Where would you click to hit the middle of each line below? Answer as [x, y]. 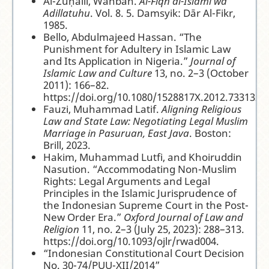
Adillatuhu [67, 13]
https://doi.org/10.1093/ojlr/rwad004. [131, 241]
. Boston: [210, 133]
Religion [62, 229]
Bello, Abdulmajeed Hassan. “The [123, 37]
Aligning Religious [202, 109]
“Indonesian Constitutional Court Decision [144, 253]
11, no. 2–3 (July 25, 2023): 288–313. [162, 229]
